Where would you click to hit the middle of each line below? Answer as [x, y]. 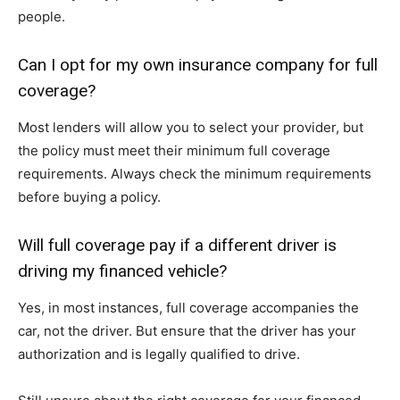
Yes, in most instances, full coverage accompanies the [188, 308]
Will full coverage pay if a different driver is [177, 246]
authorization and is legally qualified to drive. [159, 354]
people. [42, 17]
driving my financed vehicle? [122, 271]
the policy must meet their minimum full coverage [174, 151]
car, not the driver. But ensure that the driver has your [187, 331]
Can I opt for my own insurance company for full [198, 65]
